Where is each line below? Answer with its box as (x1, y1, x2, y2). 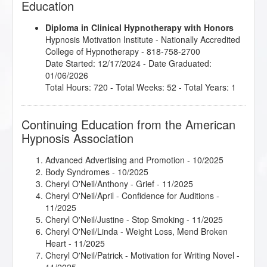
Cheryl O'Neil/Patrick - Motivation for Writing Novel (45, 249, 234, 262)
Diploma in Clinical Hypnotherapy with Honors (45, 21, 234, 34)
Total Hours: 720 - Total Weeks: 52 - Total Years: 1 (45, 81, 236, 94)
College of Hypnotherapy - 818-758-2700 (45, 45, 200, 58)
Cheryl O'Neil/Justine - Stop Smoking (45, 213, 184, 226)
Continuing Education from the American (21, 116, 235, 133)
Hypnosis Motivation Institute (45, 33, 153, 46)
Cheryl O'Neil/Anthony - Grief (45, 178, 154, 190)
